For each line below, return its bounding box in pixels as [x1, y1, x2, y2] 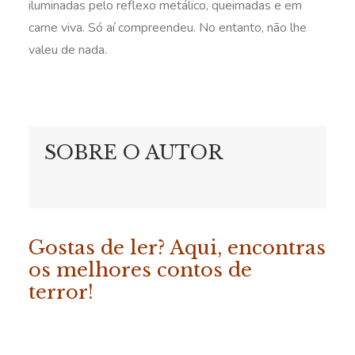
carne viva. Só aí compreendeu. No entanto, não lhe [29, 19, 307, 36]
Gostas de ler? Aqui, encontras [29, 236, 326, 259]
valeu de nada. [29, 41, 107, 59]
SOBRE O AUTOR [44, 141, 223, 164]
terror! [29, 281, 99, 303]
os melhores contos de [29, 258, 252, 281]
